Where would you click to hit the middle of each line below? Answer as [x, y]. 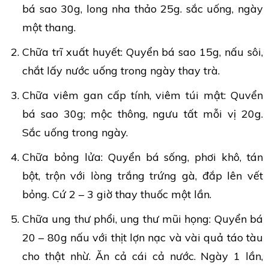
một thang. [49, 27]
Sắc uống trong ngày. [75, 132]
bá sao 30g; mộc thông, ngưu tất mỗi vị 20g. [143, 113]
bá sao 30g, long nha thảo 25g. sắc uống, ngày [143, 8]
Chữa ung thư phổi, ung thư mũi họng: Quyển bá [143, 219]
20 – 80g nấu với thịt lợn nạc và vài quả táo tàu [143, 237]
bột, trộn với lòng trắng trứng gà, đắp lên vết [143, 175]
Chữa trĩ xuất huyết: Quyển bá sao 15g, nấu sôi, [143, 52]
